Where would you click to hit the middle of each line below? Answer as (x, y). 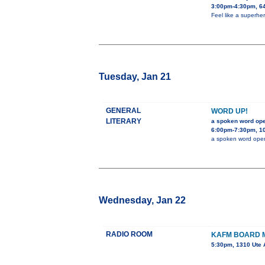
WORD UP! (230, 112)
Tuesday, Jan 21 (135, 77)
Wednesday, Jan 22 (142, 201)
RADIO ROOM (129, 235)
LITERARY (124, 122)
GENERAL (123, 111)
